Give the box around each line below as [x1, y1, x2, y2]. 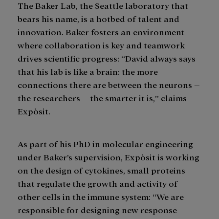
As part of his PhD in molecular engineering [18, 138, 193, 149]
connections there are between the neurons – [18, 79, 200, 89]
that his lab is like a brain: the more [18, 66, 158, 76]
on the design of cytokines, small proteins [18, 164, 185, 175]
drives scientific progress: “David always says [18, 52, 196, 63]
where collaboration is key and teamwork [18, 39, 185, 50]
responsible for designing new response [18, 204, 177, 215]
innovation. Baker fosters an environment [18, 26, 184, 37]
